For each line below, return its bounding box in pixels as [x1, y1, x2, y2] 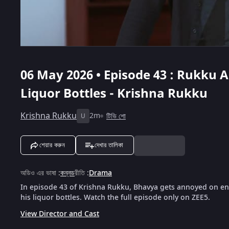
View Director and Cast [20, 208, 99, 219]
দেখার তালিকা [95, 141, 123, 149]
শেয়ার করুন [39, 141, 65, 149]
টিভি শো [106, 110, 126, 122]
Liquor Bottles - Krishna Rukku [20, 84, 208, 103]
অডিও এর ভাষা [20, 167, 56, 178]
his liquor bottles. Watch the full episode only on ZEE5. [20, 192, 210, 203]
